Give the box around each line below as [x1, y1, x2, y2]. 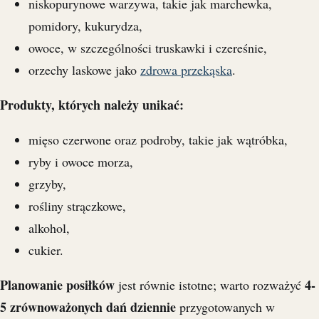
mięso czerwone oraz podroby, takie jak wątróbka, [28, 131, 288, 149]
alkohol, [28, 219, 70, 237]
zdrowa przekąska [140, 61, 232, 79]
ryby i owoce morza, [28, 153, 133, 171]
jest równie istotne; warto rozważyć [115, 276, 305, 294]
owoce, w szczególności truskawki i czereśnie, [28, 39, 267, 57]
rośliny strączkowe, [28, 197, 126, 215]
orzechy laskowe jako [28, 61, 140, 79]
